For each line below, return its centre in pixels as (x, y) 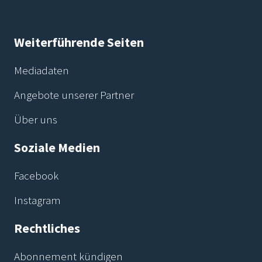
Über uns (36, 119)
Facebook (36, 175)
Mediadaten (42, 70)
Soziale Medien (57, 147)
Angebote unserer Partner (74, 94)
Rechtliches (47, 228)
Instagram (37, 200)
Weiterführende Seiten (79, 42)
